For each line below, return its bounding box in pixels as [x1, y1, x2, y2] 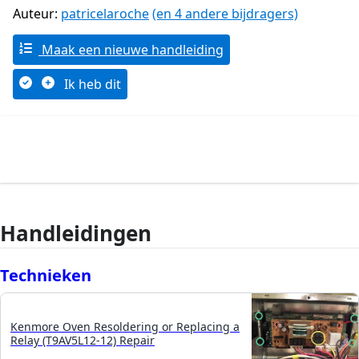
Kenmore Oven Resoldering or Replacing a [10, 318, 240, 334]
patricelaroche [61, 5, 149, 23]
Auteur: [13, 5, 61, 23]
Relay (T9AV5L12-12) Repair [10, 332, 155, 348]
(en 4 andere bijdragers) [152, 5, 298, 23]
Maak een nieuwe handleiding [38, 41, 224, 59]
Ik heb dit [61, 75, 121, 94]
